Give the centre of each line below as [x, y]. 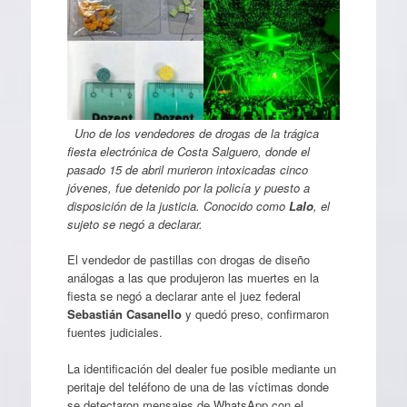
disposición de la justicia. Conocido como [178, 205]
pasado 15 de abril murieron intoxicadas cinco [187, 169]
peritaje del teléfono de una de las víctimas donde [198, 386]
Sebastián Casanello [124, 314]
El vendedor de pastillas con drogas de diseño [188, 259]
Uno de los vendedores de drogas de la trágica [193, 133]
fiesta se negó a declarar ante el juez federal [184, 296]
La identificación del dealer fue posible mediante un [201, 368]
